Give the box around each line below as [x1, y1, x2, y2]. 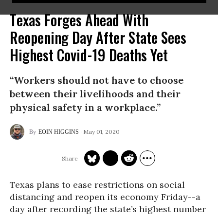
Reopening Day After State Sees [10, 26, 186, 48]
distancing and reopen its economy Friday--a [10, 191, 200, 202]
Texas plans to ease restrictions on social [10, 179, 185, 190]
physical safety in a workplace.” [10, 101, 161, 113]
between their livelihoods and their [10, 88, 181, 100]
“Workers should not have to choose [10, 74, 183, 86]
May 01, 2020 [83, 127, 120, 135]
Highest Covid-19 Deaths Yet [10, 44, 168, 66]
